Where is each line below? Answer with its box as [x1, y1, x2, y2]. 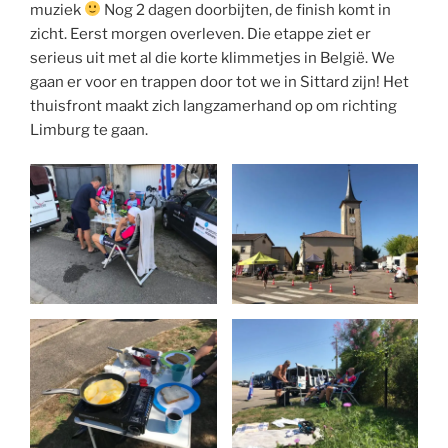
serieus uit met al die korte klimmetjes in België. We [30, 48, 395, 67]
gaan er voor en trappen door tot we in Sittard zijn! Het [30, 72, 409, 91]
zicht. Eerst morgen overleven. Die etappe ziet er [30, 24, 371, 43]
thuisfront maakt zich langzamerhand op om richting [30, 96, 397, 115]
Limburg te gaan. [30, 120, 148, 139]
